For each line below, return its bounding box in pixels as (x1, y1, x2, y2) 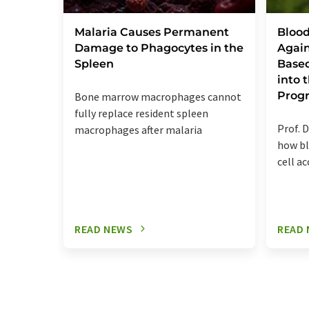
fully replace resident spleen (74, 106, 208, 120)
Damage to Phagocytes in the (74, 41, 243, 54)
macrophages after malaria (74, 122, 202, 137)
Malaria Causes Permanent (74, 25, 229, 39)
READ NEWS (74, 221, 133, 236)
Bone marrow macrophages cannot (74, 89, 241, 103)
